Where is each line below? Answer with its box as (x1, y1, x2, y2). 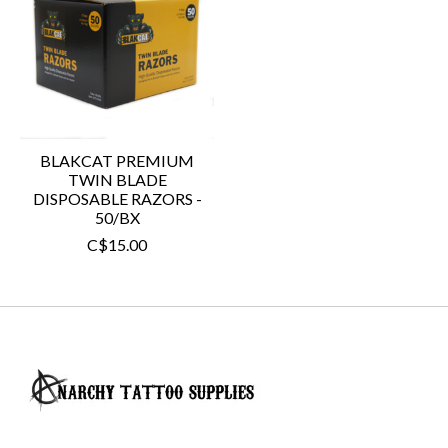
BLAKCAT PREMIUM (40, 151, 194, 171)
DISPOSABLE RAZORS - (32, 189, 202, 209)
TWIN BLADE (67, 170, 167, 190)
